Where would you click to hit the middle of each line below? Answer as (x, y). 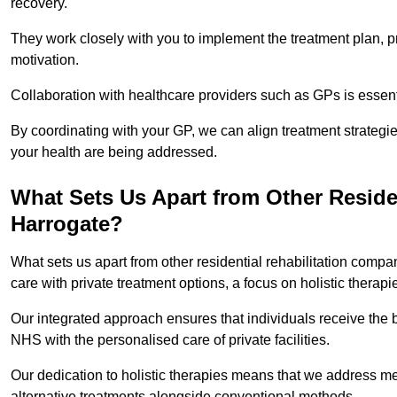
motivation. (45, 59)
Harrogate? (67, 223)
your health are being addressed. (114, 152)
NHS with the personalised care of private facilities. (172, 339)
